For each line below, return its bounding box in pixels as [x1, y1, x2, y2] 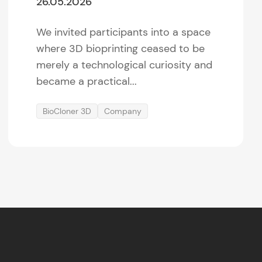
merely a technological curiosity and [36, 57, 213, 72]
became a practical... [36, 74, 137, 88]
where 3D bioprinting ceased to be [36, 41, 205, 56]
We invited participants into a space [36, 25, 211, 39]
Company [104, 105, 142, 116]
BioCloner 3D [43, 105, 92, 116]
